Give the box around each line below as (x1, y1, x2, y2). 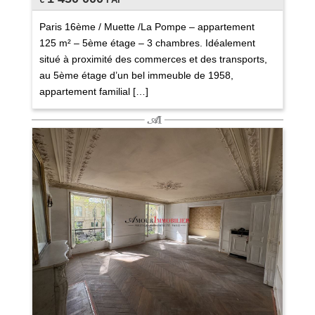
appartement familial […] (39, 86, 148, 97)
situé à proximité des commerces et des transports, (39, 53, 267, 65)
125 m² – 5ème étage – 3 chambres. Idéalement (39, 37, 255, 49)
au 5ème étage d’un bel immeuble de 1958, (39, 70, 233, 81)
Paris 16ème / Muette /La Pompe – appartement (39, 21, 255, 32)
